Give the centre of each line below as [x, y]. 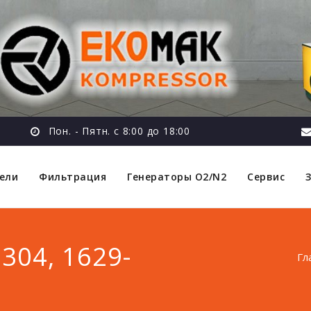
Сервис [266, 177]
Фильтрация [73, 177]
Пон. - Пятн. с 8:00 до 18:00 [118, 131]
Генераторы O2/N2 [177, 177]
